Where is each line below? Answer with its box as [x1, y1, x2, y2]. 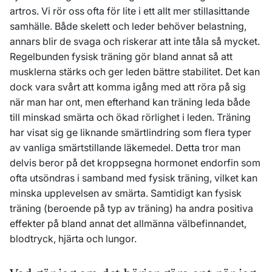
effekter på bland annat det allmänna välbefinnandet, [10, 217, 246, 229]
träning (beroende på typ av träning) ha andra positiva [10, 202, 253, 214]
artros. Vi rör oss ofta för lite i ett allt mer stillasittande [10, 5, 250, 17]
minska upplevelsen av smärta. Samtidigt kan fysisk [10, 187, 242, 199]
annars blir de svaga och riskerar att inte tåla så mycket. [10, 35, 260, 47]
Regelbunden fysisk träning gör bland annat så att [10, 50, 233, 63]
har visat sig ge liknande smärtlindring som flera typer [10, 126, 251, 138]
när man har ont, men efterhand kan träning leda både [10, 96, 250, 108]
